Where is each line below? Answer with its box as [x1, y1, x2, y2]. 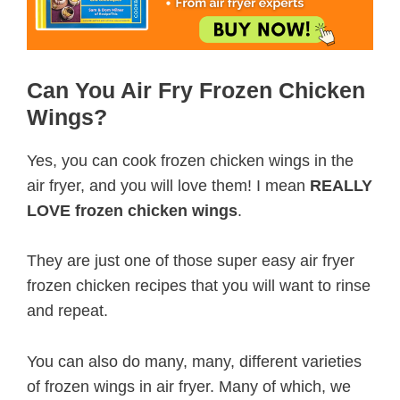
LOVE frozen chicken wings [27, 201, 237, 220]
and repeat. [27, 302, 108, 321]
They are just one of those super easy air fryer [27, 252, 354, 271]
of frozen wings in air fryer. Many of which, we [27, 378, 351, 396]
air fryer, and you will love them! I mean [27, 176, 310, 195]
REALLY [310, 176, 372, 195]
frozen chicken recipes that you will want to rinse [27, 277, 371, 296]
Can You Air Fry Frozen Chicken [27, 77, 365, 103]
